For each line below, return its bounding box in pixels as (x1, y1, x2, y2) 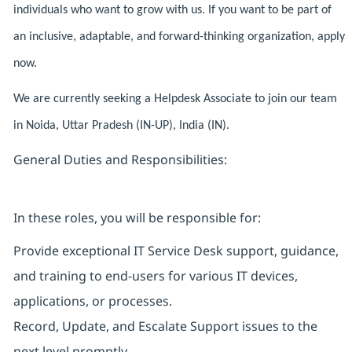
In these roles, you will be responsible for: (13, 209, 261, 227)
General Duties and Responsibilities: (13, 151, 227, 169)
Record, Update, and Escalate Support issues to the (13, 317, 317, 335)
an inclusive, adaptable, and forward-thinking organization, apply (13, 31, 345, 44)
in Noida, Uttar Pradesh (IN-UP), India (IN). (13, 119, 229, 133)
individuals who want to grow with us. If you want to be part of (13, 4, 332, 17)
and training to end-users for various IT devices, (13, 267, 298, 285)
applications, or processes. (13, 292, 172, 310)
